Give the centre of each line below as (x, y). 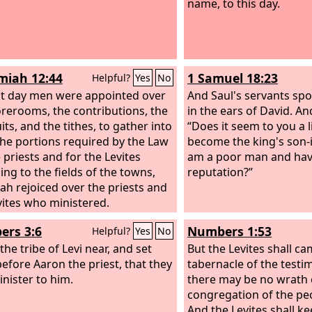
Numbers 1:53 (229, 231)
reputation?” (220, 172)
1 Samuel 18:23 (233, 78)
